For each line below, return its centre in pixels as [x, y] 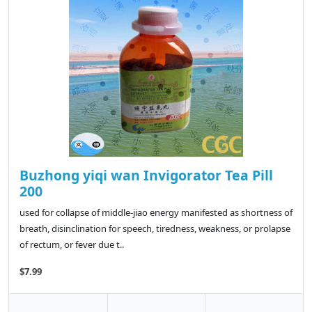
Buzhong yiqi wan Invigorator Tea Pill [146, 175]
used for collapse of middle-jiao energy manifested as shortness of [156, 213]
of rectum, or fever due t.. [72, 245]
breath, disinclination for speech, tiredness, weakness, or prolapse [155, 229]
